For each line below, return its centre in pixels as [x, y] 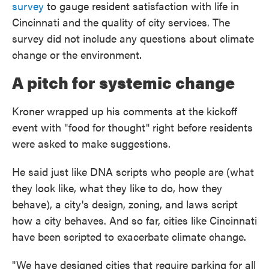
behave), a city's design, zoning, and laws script [125, 204]
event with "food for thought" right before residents [132, 127]
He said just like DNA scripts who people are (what [133, 172]
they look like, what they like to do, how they [117, 188]
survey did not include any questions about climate [133, 38]
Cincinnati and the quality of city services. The [121, 22]
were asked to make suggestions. [91, 144]
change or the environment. [77, 55]
